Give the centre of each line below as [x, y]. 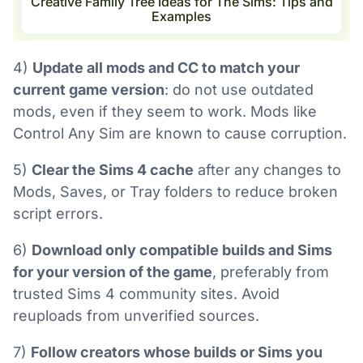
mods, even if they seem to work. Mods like [165, 112]
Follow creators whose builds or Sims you [177, 352]
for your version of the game [113, 272]
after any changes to [267, 170]
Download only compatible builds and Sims [182, 250]
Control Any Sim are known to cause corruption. [180, 134]
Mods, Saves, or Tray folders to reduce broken [175, 192]
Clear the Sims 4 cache [113, 170]
